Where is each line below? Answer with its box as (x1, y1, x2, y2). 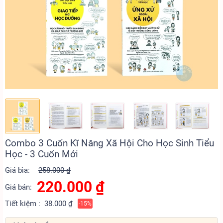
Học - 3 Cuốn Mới (5, 148, 78, 160)
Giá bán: (5, 182, 32, 192)
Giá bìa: (5, 166, 30, 175)
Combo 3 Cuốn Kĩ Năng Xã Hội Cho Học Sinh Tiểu (5, 137, 214, 149)
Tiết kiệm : (5, 199, 40, 208)
